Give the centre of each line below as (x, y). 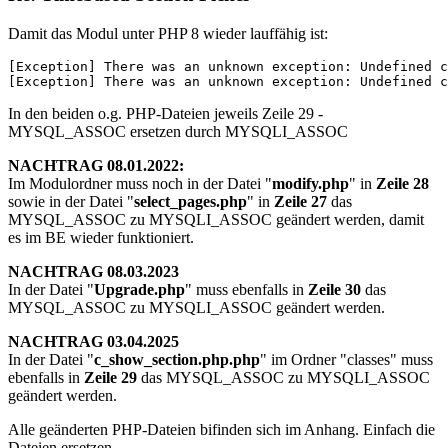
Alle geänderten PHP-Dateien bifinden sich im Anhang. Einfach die (221, 430)
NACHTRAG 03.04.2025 (93, 342)
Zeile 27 (300, 202)
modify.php (310, 184)
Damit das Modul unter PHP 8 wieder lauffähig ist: (168, 34)
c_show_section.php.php (177, 360)
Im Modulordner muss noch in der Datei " (140, 184)
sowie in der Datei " (71, 202)
